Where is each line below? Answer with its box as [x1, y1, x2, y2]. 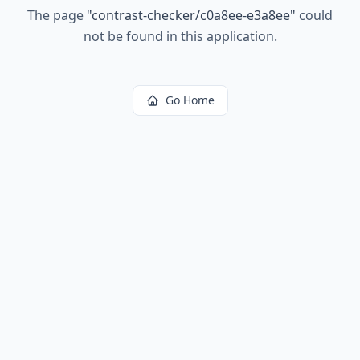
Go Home [165, 92, 215, 108]
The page [27, 6, 87, 24]
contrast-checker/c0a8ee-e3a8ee [92, 6, 290, 24]
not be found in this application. [83, 27, 277, 45]
